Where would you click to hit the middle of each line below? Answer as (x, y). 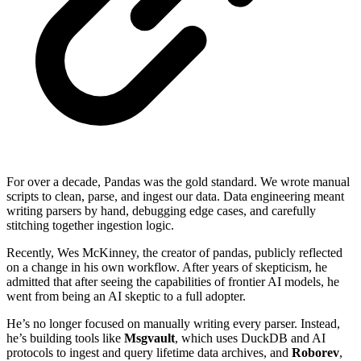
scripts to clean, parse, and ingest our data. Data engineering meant (175, 197)
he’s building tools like (65, 338)
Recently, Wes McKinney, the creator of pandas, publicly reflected (174, 253)
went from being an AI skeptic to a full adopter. (126, 297)
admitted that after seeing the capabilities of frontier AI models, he (173, 282)
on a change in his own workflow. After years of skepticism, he (167, 268)
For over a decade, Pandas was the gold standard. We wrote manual (178, 182)
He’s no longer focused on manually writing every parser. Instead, (173, 324)
